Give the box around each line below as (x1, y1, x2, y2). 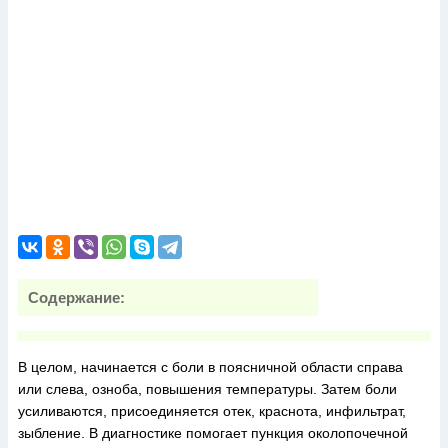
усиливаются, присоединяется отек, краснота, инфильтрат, (18, 403, 406, 419)
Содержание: (28, 289, 125, 306)
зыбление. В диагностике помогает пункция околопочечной (18, 425, 408, 441)
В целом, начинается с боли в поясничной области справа (18, 359, 403, 375)
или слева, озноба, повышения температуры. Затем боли (18, 381, 397, 397)
